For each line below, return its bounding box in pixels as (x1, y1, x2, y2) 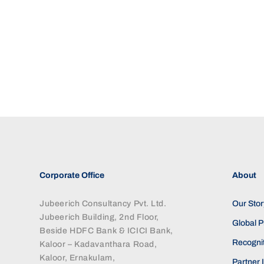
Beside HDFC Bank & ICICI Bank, (39, 226, 174, 235)
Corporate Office (39, 170, 105, 180)
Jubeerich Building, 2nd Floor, (39, 212, 160, 222)
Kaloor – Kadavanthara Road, (39, 239, 157, 249)
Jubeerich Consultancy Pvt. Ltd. (39, 199, 167, 208)
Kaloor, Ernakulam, (39, 253, 115, 262)
